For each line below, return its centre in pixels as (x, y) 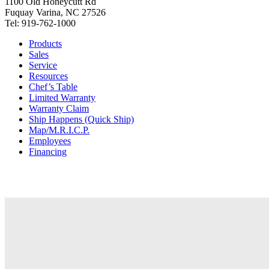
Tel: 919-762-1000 (40, 23)
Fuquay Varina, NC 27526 (55, 13)
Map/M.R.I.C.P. (59, 130)
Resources (48, 76)
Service (43, 65)
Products (45, 44)
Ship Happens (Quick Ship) (81, 119)
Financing (48, 152)
